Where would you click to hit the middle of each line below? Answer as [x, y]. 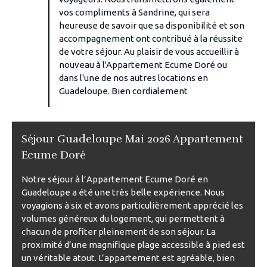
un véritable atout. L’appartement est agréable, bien [128, 257]
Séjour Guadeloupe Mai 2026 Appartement [132, 139]
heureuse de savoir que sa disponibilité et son [152, 25]
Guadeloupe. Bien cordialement [124, 91]
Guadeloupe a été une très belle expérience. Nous [123, 192]
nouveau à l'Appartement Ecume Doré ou [143, 64]
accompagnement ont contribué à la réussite [151, 38]
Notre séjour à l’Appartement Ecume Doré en [115, 179]
